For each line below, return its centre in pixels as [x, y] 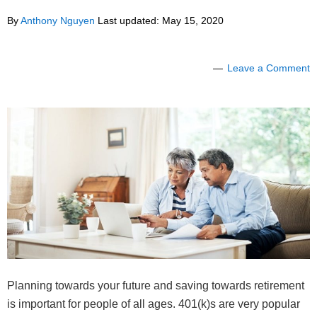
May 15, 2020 [193, 21]
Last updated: [128, 21]
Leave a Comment [269, 68]
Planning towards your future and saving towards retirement [156, 286]
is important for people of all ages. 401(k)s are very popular [154, 304]
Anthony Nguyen [58, 21]
